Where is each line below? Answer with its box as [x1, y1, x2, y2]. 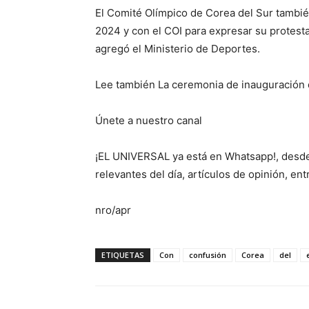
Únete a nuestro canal [95, 114, 202, 127]
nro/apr [95, 203, 131, 217]
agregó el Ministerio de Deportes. [95, 42, 260, 55]
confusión [189, 250, 226, 260]
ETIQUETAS [101, 250, 144, 260]
